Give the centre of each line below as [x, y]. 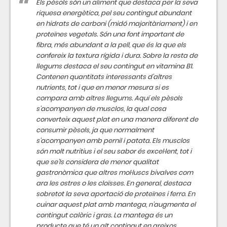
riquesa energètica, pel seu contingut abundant [114, 13]
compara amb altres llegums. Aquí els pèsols [109, 98]
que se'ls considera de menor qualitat [97, 162]
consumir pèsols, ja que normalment [95, 130]
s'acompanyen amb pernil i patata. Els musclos [113, 141]
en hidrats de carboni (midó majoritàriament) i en [117, 24]
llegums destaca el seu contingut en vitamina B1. [115, 66]
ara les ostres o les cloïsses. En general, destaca [113, 183]
